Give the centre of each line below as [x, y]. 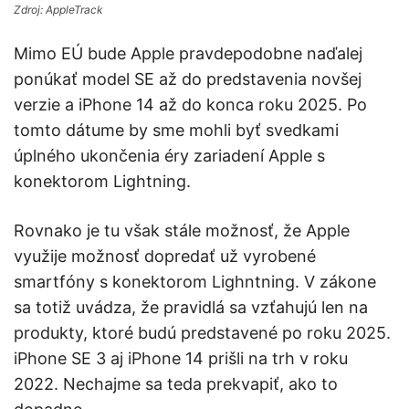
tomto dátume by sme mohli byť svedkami [176, 131]
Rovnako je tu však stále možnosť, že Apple [182, 231]
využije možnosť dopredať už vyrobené [165, 257]
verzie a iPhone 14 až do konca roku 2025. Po [190, 105]
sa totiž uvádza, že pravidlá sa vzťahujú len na [191, 308]
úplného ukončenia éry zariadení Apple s [169, 156]
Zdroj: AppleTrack [58, 10]
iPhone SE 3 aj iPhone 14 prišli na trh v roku [181, 359]
